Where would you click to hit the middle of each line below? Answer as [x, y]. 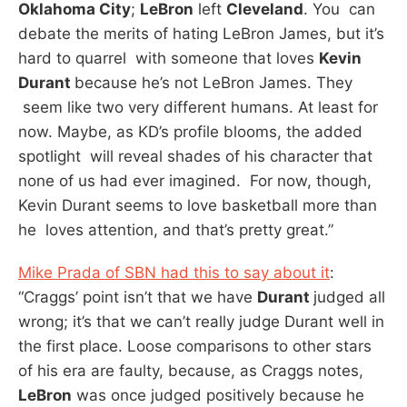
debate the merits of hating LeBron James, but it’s [201, 33]
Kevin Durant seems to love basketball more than [198, 205]
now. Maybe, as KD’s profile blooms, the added [190, 131]
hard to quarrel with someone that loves [169, 58]
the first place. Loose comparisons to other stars [195, 346]
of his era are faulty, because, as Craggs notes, [191, 370]
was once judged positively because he [218, 395]
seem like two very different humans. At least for [198, 107]
